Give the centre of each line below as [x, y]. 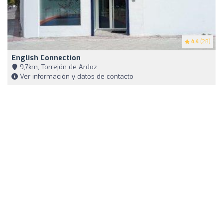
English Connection [46, 58]
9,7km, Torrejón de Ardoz [57, 67]
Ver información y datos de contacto [76, 77]
